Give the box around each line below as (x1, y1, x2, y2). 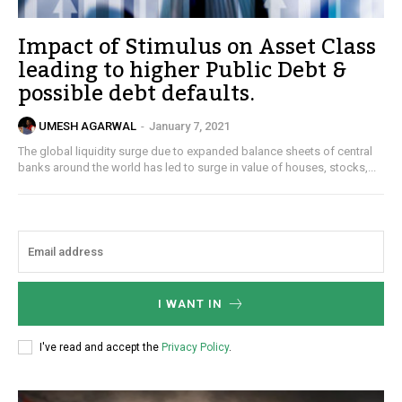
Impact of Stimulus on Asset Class (18, 25, 376, 70)
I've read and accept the (39, 340, 162, 354)
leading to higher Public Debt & (18, 48, 346, 93)
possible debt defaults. (18, 72, 255, 117)
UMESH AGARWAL (39, 118, 136, 133)
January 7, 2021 (149, 118, 230, 133)
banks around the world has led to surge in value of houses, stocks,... (18, 161, 376, 175)
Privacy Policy (162, 340, 229, 354)
